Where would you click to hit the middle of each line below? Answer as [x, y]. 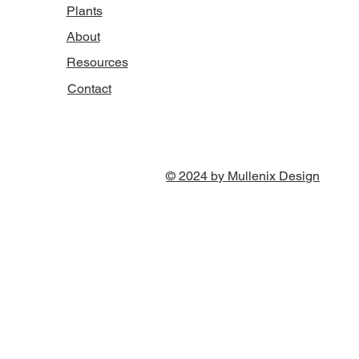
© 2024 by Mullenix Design [243, 176]
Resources [97, 63]
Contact [89, 89]
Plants [84, 10]
